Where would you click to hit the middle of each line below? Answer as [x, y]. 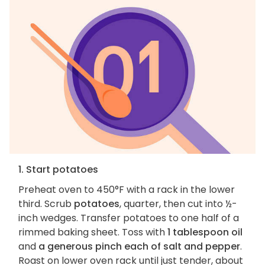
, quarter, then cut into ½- [178, 204]
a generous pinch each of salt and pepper [139, 247]
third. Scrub [46, 204]
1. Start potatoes [58, 170]
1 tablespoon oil [205, 232]
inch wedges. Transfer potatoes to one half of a [129, 218]
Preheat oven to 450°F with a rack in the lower [127, 190]
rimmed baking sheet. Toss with [93, 232]
